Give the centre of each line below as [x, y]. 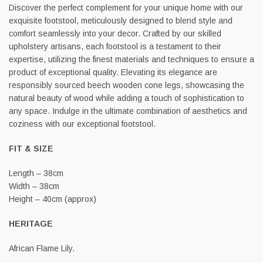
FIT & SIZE [31, 148]
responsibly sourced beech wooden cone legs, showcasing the [127, 85]
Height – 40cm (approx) [53, 199]
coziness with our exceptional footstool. [82, 124]
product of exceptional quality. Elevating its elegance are [113, 72]
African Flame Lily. [42, 248]
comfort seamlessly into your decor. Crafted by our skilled [115, 33]
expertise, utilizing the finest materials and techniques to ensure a [131, 59]
